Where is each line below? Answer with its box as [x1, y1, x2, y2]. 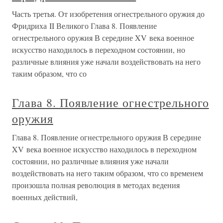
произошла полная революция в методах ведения [12, 180, 180, 190]
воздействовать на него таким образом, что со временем [12, 168, 203, 178]
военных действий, [12, 192, 78, 202]
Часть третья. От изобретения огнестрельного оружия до [12, 8, 205, 19]
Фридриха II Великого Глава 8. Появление [12, 20, 157, 31]
